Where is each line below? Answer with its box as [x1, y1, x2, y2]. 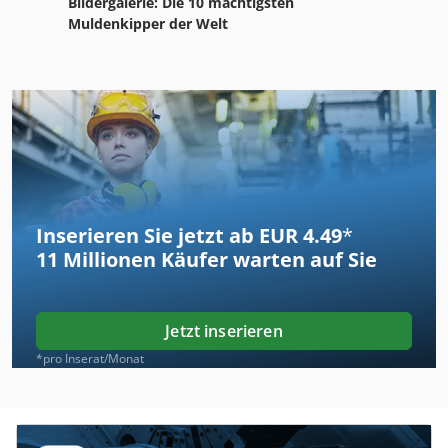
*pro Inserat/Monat [36, 349, 144, 367]
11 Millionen [36, 245, 156, 273]
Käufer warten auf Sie [156, 245, 377, 273]
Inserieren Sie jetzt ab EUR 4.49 [36, 221, 342, 249]
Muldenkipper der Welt [68, 14, 228, 34]
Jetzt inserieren [165, 319, 283, 342]
